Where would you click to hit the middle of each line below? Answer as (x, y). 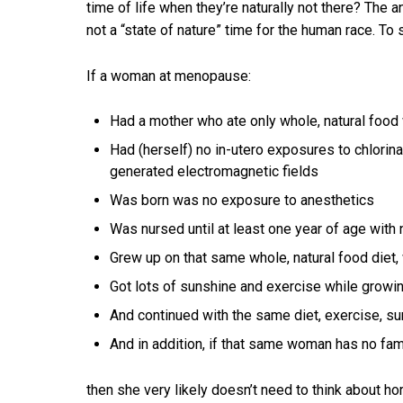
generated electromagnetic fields (214, 172)
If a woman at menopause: (169, 76)
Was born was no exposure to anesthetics (242, 201)
